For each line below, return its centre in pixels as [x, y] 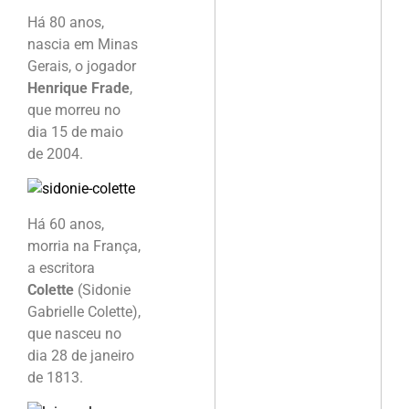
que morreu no [74, 110]
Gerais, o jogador [82, 66]
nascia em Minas [83, 44]
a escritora [61, 267]
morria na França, [84, 246]
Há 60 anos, [66, 224]
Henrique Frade [79, 88]
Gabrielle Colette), [84, 311]
